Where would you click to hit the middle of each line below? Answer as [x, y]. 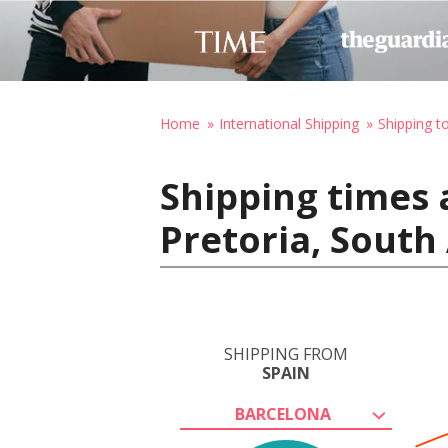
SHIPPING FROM [286, 354]
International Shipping [289, 123]
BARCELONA [283, 414]
